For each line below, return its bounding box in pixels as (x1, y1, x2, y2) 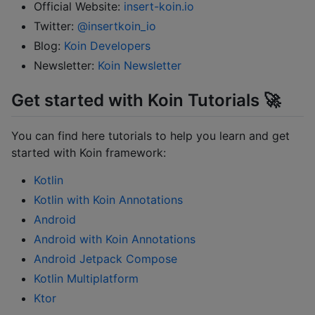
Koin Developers (64, 39, 150, 53)
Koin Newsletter (98, 58, 181, 73)
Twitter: (34, 19, 77, 34)
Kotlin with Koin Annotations (34, 193, 183, 207)
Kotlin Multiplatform (34, 271, 139, 286)
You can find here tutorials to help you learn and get (11, 129, 290, 143)
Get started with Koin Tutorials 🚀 (11, 89, 281, 110)
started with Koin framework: (11, 146, 166, 160)
